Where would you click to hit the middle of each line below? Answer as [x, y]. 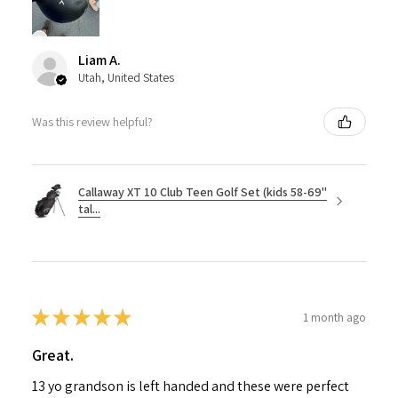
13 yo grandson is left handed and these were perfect [191, 386]
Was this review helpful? [92, 121]
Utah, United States [126, 78]
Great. [53, 355]
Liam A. [99, 60]
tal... [89, 209]
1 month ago [334, 317]
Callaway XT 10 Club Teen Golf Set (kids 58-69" [203, 192]
